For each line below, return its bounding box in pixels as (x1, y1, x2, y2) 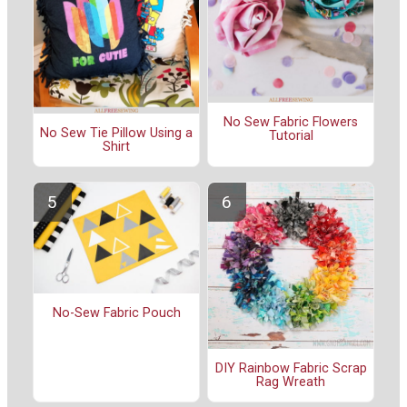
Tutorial (268, 128, 313, 144)
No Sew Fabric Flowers (223, 114, 358, 131)
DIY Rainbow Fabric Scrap (214, 361, 367, 377)
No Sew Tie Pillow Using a (40, 124, 193, 141)
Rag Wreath (256, 374, 325, 391)
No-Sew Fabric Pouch (52, 304, 181, 321)
